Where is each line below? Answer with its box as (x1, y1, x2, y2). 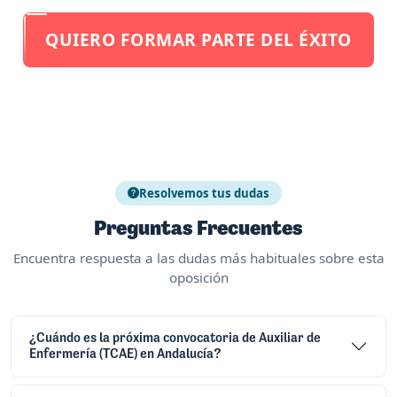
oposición (168, 269, 229, 287)
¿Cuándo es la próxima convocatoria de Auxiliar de (29, 331, 321, 346)
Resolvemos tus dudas (139, 184, 269, 201)
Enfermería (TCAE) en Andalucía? (29, 347, 221, 362)
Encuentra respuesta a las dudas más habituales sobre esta (12, 249, 385, 268)
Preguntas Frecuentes (94, 218, 303, 240)
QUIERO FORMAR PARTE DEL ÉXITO (45, 27, 352, 51)
